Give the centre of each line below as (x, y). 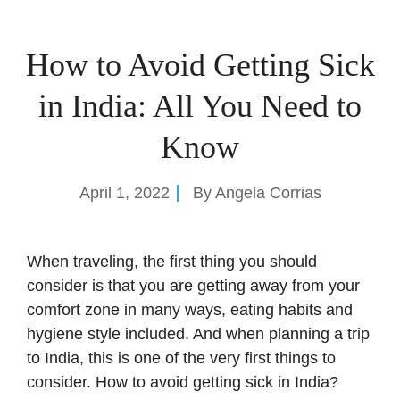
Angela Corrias (268, 192)
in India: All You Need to (200, 106)
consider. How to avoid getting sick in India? (183, 382)
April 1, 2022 (124, 192)
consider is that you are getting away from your (193, 285)
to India (53, 358)
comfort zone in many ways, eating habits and (190, 309)
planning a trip (319, 333)
